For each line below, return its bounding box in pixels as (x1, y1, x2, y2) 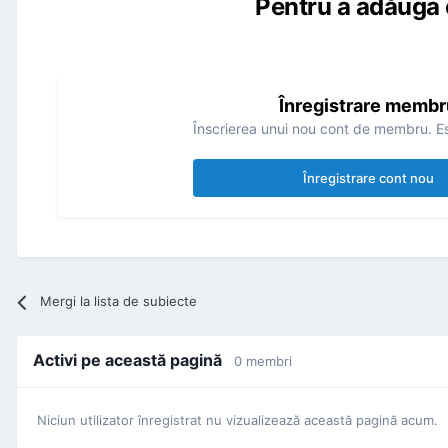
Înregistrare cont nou (302, 170, 434, 187)
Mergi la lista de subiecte (40, 293, 198, 310)
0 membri (234, 353, 292, 370)
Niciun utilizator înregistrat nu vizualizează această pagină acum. (37, 411, 438, 428)
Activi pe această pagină (33, 350, 234, 371)
